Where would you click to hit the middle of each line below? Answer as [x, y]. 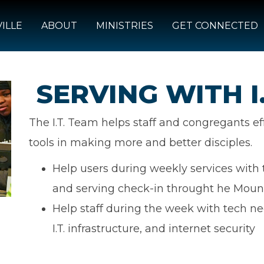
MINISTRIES [125, 26]
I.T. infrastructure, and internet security [154, 229]
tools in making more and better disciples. [141, 143]
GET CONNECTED [215, 26]
